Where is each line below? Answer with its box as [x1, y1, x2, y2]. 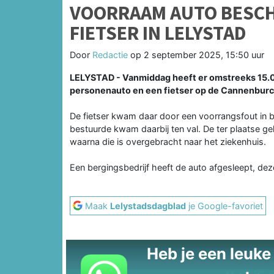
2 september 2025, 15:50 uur [144, 49, 264, 60]
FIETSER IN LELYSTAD [70, 20, 246, 45]
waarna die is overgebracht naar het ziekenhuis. [70, 136, 266, 147]
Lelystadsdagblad [110, 200, 186, 211]
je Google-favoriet [186, 200, 263, 211]
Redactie [92, 49, 128, 60]
